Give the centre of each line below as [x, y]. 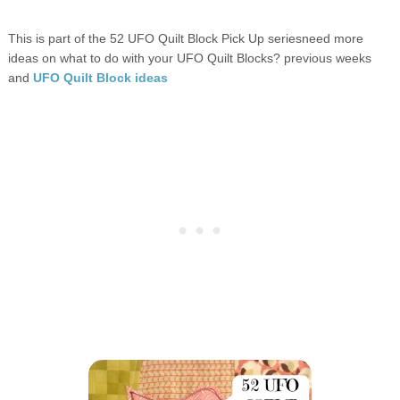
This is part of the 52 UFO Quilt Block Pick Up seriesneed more [185, 38]
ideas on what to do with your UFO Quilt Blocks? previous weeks [189, 58]
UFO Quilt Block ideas [100, 77]
